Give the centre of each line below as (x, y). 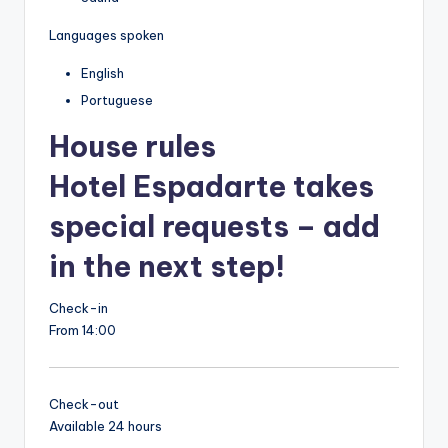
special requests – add (214, 227)
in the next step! (167, 267)
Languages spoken (106, 35)
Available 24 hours (105, 426)
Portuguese (117, 100)
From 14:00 (82, 330)
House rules (132, 147)
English (102, 73)
